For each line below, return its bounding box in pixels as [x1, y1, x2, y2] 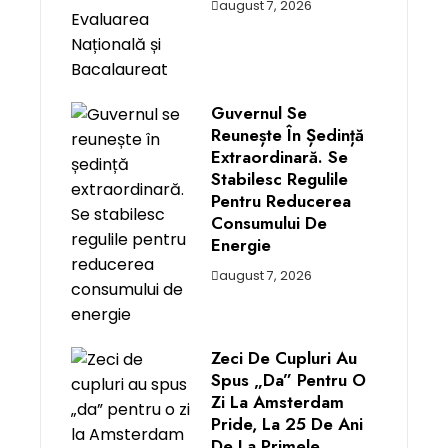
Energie [211, 233, 271, 257]
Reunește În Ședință [211, 123, 364, 147]
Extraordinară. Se [211, 145, 348, 169]
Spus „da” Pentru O [211, 368, 366, 392]
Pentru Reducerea [211, 189, 351, 213]
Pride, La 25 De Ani [211, 412, 363, 436]
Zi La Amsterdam [211, 390, 344, 414]
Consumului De [211, 211, 327, 235]
